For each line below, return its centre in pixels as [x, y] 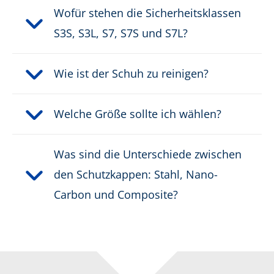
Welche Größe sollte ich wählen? [138, 114]
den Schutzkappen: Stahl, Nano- [136, 175]
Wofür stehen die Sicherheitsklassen [147, 13]
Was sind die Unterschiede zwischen [148, 154]
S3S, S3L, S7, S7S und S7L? [121, 33]
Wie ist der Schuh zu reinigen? [131, 74]
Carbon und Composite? [116, 195]
